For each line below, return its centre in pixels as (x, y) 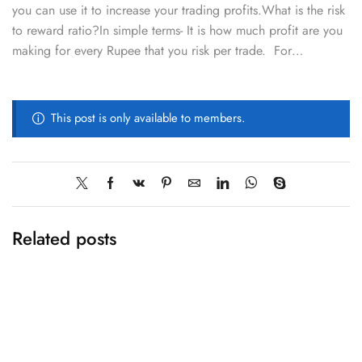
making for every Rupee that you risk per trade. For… (158, 51)
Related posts (64, 238)
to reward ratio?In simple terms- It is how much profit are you (177, 31)
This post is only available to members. (147, 118)
